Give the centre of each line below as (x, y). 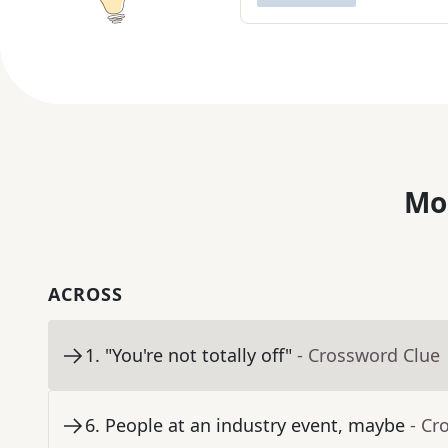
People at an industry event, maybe (255, 425)
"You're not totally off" (198, 355)
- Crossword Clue (368, 355)
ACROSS (85, 294)
